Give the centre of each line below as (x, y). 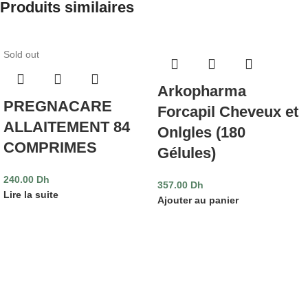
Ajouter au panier (198, 200)
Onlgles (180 (201, 132)
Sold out (21, 54)
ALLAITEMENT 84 (67, 126)
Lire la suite (31, 194)
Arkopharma (202, 91)
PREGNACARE (58, 106)
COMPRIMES (50, 147)
